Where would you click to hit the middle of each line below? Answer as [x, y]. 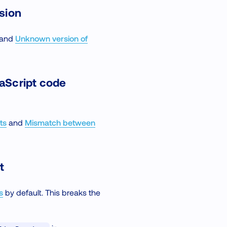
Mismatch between [60, 123]
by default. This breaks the [52, 193]
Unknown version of [51, 39]
